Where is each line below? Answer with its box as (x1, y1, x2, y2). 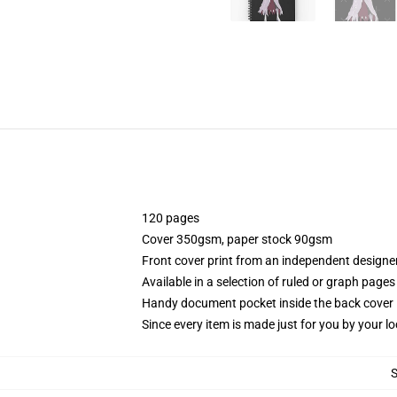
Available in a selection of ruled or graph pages (142, 275, 395, 289)
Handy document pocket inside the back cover (142, 296, 393, 310)
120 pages (142, 211, 199, 225)
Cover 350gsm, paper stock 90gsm (142, 232, 332, 246)
